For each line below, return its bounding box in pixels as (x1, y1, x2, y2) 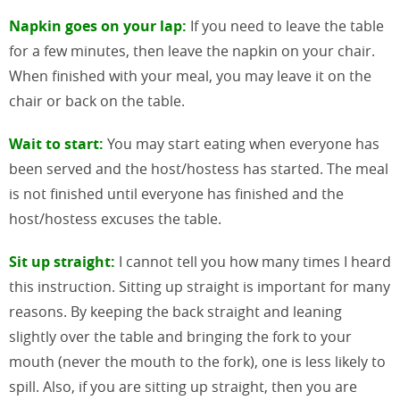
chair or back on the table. (9, 90, 185, 111)
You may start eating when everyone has (104, 133, 379, 154)
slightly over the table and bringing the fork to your (9, 326, 352, 346)
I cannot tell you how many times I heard (115, 251, 391, 271)
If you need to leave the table (187, 15, 384, 36)
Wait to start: (9, 133, 104, 154)
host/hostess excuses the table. (9, 208, 221, 229)
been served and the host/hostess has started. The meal (9, 158, 388, 179)
